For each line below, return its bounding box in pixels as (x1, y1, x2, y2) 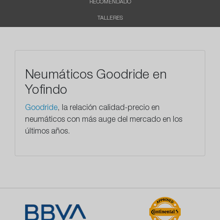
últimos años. (25, 128, 74, 137)
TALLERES (97, 16, 123, 22)
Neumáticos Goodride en (25, 69, 167, 82)
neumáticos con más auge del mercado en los (25, 116, 182, 125)
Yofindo (25, 84, 67, 98)
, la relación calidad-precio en (57, 105, 160, 113)
